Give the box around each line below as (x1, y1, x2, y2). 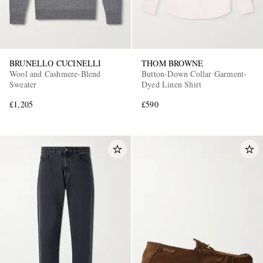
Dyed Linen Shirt (141, 78, 202, 90)
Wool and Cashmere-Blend (9, 68, 101, 79)
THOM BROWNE (141, 57, 204, 69)
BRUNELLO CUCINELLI (9, 57, 102, 69)
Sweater (9, 78, 37, 90)
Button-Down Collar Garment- (141, 68, 247, 79)
